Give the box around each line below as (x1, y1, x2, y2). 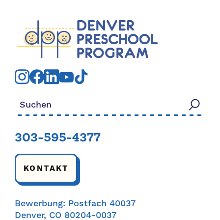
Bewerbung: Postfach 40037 (15, 198, 136, 209)
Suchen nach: (14, 94, 72, 105)
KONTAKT (24, 164, 69, 173)
